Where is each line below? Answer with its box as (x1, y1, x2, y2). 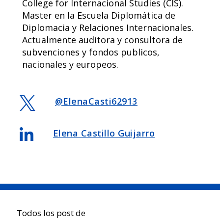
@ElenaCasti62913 (55, 95, 137, 107)
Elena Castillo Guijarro (53, 127, 155, 139)
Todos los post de (16, 207, 85, 219)
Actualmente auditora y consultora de (22, 34, 183, 46)
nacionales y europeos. (22, 58, 118, 70)
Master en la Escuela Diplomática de (22, 9, 175, 21)
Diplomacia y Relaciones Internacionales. (22, 22, 193, 33)
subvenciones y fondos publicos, (22, 46, 160, 58)
